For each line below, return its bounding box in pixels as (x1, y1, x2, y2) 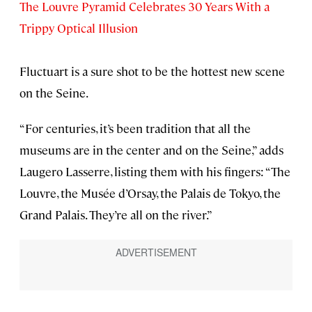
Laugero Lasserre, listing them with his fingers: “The (19, 163, 290, 179)
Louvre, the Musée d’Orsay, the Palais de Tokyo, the (19, 185, 281, 201)
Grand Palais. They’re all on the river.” (19, 206, 212, 222)
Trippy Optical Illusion (19, 19, 138, 36)
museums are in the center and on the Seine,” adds (19, 141, 283, 157)
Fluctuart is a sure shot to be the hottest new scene (19, 63, 285, 79)
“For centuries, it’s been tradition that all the (19, 120, 251, 136)
